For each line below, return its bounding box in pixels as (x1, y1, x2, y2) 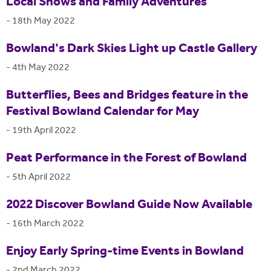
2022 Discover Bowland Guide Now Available (6, 195, 252, 215)
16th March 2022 (12, 217, 84, 231)
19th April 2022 (12, 123, 76, 138)
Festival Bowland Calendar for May (6, 102, 199, 122)
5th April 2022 (12, 170, 71, 184)
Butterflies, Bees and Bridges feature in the (6, 86, 248, 106)
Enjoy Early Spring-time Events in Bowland (6, 242, 244, 262)
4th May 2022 (12, 60, 70, 75)
